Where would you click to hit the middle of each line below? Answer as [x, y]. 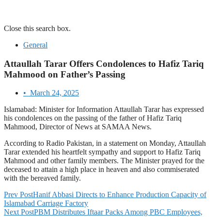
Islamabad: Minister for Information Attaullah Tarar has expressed [104, 109]
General [35, 45]
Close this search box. [37, 28]
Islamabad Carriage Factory [46, 203]
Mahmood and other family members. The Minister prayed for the [104, 161]
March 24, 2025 [54, 93]
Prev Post [18, 195]
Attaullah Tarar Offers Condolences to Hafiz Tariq [104, 63]
